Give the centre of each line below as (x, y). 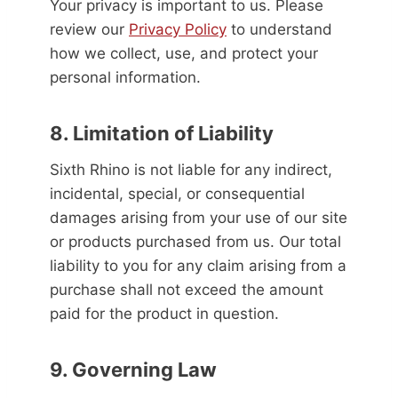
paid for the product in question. (164, 314)
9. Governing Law (133, 370)
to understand (279, 29)
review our (89, 29)
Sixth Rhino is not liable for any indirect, (191, 170)
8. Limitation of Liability (162, 133)
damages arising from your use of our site (199, 218)
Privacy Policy (178, 29)
